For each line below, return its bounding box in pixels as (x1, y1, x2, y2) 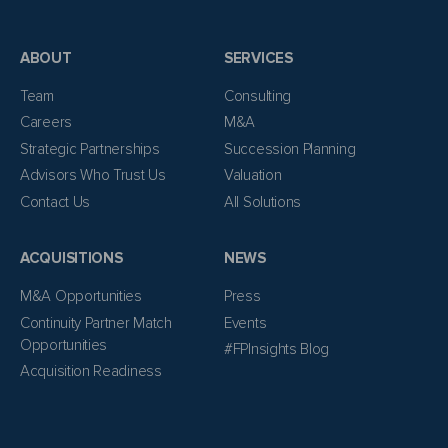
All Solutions (224, 192, 302, 211)
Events (224, 313, 267, 332)
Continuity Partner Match (20, 313, 172, 332)
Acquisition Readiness (20, 362, 162, 381)
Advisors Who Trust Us (20, 166, 166, 185)
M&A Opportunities (20, 287, 142, 306)
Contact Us (20, 192, 90, 211)
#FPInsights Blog (224, 340, 330, 359)
